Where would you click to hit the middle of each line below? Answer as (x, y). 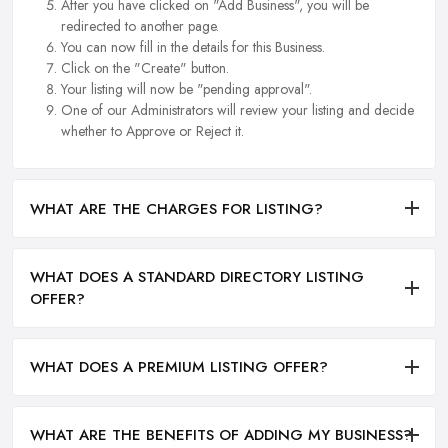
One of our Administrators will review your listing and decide (237, 110)
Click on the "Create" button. (145, 68)
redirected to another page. (140, 26)
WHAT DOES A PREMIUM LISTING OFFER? (179, 366)
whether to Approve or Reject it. (152, 131)
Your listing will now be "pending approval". (186, 89)
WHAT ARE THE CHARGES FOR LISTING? (176, 208)
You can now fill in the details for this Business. (193, 47)
